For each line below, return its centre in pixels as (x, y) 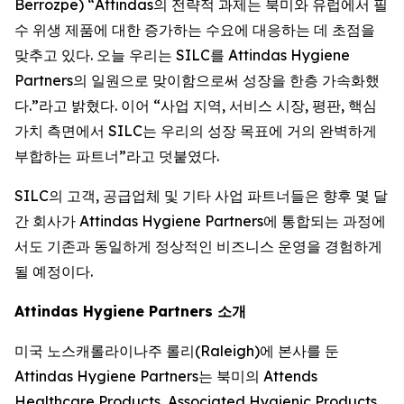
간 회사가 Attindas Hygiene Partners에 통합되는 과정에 (200, 221)
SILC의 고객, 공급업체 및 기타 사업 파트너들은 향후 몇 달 (201, 196)
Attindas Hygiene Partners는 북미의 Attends (166, 376)
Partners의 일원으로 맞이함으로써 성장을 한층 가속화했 (197, 80)
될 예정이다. (54, 271)
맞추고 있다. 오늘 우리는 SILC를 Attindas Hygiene (182, 55)
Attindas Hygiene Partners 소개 (130, 311)
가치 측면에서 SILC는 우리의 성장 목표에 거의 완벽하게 (196, 131)
